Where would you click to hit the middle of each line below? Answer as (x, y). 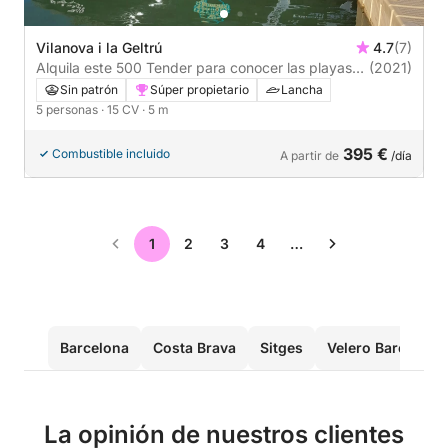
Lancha (302, 90)
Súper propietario (199, 90)
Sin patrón (89, 90)
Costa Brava (194, 348)
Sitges (281, 348)
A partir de (309, 156)
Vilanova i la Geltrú (99, 48)
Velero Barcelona (385, 348)
